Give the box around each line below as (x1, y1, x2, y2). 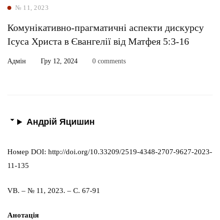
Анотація (7, 211, 39, 219)
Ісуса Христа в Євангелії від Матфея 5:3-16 (7, 36, 189, 47)
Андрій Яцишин (27, 117, 95, 127)
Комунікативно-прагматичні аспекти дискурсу (7, 22, 204, 33)
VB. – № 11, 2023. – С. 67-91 (7, 186, 100, 194)
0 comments (92, 57, 126, 65)
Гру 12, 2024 (41, 57, 78, 65)
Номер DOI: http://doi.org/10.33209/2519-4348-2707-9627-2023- (7, 148, 212, 156)
